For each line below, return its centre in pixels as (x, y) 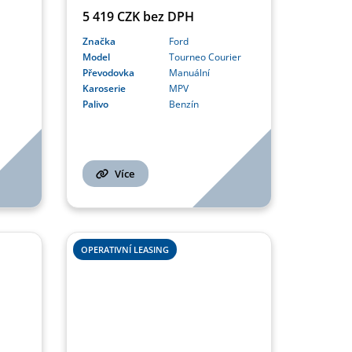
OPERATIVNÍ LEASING (125, 250)
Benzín (183, 104)
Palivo (95, 104)
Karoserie (104, 89)
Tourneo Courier (205, 57)
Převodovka (108, 73)
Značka (99, 42)
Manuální (189, 73)
